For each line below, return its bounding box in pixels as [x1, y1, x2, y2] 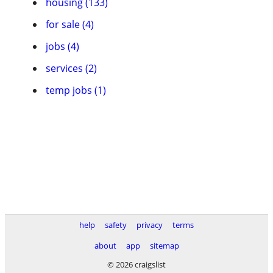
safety [105, 219, 127, 230]
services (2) [46, 62, 97, 75]
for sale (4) [46, 18, 94, 31]
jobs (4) [46, 40, 79, 53]
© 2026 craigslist [107, 259, 166, 270]
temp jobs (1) [46, 83, 106, 97]
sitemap [149, 240, 179, 251]
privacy [136, 219, 163, 230]
